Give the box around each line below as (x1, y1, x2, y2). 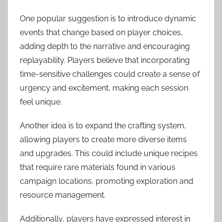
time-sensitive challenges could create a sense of (20, 69, 200, 79)
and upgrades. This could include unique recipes (20, 148, 198, 158)
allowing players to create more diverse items (20, 134, 187, 144)
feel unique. (20, 97, 62, 107)
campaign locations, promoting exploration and (20, 176, 193, 186)
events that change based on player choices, (20, 27, 183, 37)
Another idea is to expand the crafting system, (20, 120, 186, 130)
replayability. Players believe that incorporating (20, 55, 190, 65)
